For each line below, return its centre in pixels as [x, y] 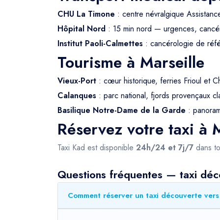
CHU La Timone [86, 14]
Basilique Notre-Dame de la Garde [122, 110]
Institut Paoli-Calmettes [100, 43]
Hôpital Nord [82, 29]
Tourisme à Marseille [131, 62]
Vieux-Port [77, 81]
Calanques [77, 96]
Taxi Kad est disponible [97, 148]
